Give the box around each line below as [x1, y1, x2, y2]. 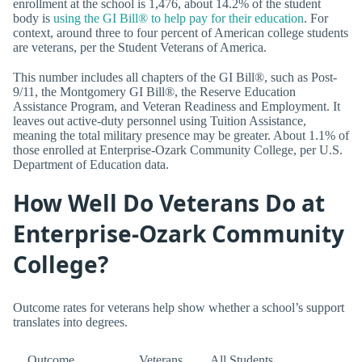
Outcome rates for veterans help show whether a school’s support [13, 300, 344, 314]
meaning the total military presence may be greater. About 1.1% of [13, 128, 349, 143]
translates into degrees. [13, 314, 128, 329]
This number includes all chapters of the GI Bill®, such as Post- [13, 70, 337, 85]
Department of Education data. [13, 158, 169, 172]
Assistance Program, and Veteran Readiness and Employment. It [13, 99, 340, 114]
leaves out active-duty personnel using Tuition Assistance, [13, 114, 306, 128]
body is [13, 11, 53, 25]
